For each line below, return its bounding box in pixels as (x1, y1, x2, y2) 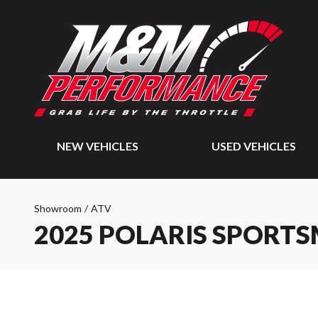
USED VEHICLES (212, 139, 297, 153)
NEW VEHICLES (57, 139, 138, 153)
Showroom (34, 202, 82, 214)
